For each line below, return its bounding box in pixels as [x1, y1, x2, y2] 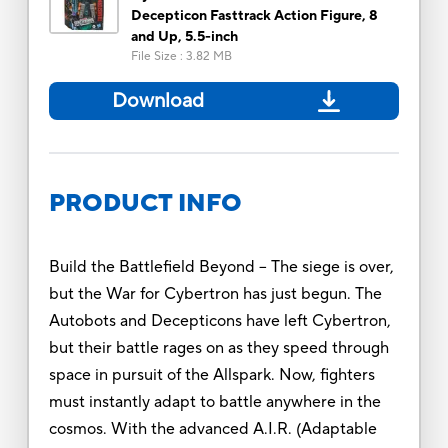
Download [111, 87, 204, 114]
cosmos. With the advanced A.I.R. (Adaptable [48, 418, 377, 439]
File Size [130, 48, 177, 64]
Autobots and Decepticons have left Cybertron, [48, 310, 391, 331]
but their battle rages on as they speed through [48, 337, 389, 358]
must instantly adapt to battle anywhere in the [48, 391, 381, 412]
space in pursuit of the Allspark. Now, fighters [48, 364, 375, 385]
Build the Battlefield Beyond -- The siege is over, [48, 256, 394, 277]
